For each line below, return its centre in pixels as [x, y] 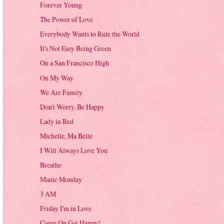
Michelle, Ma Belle [66, 135]
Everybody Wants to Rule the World [90, 34]
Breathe [51, 165]
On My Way [57, 77]
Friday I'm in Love [66, 208]
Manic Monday [61, 179]
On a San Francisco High [75, 63]
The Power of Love [67, 19]
